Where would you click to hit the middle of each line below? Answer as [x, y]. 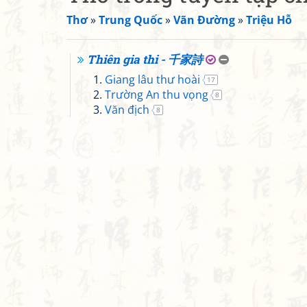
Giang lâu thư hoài [152, 79]
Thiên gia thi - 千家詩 [145, 59]
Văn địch [127, 110]
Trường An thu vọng [157, 95]
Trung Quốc [131, 20]
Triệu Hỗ [269, 20]
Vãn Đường [204, 20]
